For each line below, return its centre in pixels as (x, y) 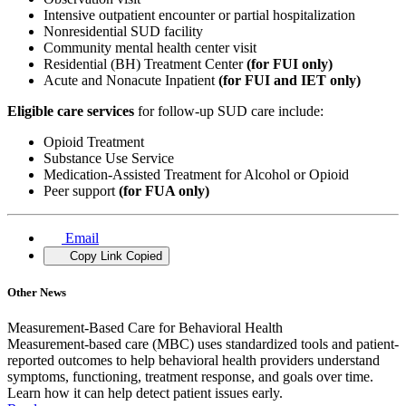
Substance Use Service (111, 159)
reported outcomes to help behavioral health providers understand (193, 361)
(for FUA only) (164, 191)
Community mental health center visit (152, 48)
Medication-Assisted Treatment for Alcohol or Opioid (198, 175)
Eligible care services (71, 111)
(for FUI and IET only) (290, 81)
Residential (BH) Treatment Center (145, 64)
